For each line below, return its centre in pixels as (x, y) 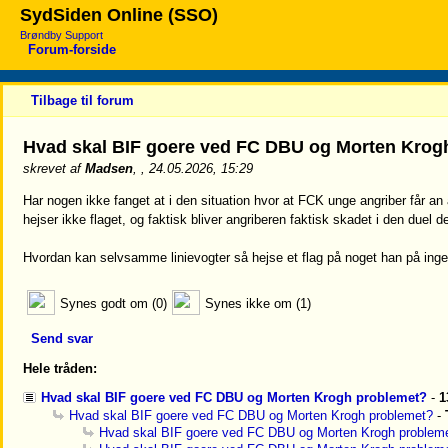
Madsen (109, 168)
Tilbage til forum (82, 100)
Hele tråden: (60, 368)
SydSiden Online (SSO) (119, 15)
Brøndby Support (61, 35)
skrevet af (54, 168)
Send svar (62, 338)
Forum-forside (72, 49)
